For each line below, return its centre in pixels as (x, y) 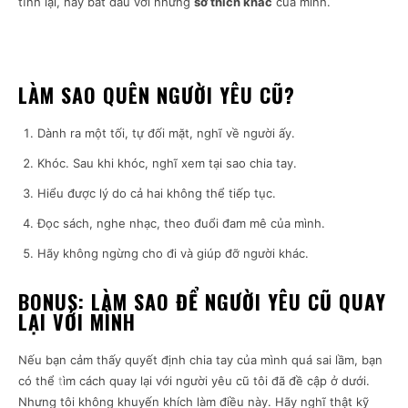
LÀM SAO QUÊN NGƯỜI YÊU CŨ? (157, 95)
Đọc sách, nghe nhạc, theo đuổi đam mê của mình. (181, 224)
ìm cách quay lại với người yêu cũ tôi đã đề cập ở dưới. (216, 381)
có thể (38, 381)
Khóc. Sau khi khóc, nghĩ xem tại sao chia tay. (167, 163)
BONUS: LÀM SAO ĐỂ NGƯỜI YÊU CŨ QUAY (202, 302)
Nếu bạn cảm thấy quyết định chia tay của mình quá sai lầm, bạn (200, 360)
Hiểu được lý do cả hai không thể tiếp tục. (157, 194)
